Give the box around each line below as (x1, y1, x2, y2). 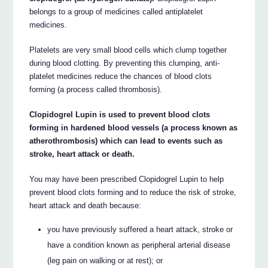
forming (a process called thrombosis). (29, 84, 163, 94)
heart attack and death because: (29, 200, 142, 210)
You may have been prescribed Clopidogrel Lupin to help (29, 174, 224, 184)
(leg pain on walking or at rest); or (47, 256, 163, 266)
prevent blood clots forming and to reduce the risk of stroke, (29, 187, 237, 197)
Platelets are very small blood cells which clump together (29, 45, 227, 54)
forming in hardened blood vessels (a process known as (29, 123, 238, 132)
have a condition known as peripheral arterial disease (47, 240, 231, 250)
